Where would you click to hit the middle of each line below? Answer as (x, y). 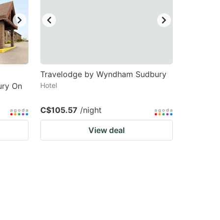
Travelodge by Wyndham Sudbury (103, 74)
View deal (107, 130)
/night (91, 110)
